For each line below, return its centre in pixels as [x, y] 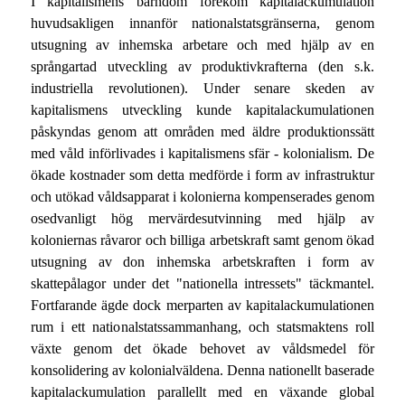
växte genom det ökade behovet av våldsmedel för [202, 349]
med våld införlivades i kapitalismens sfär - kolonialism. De [202, 154]
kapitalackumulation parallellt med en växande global [202, 392]
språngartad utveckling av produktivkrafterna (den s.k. [202, 67]
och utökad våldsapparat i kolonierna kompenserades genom [202, 197]
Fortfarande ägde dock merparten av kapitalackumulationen [202, 306]
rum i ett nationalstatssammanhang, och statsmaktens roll [202, 327]
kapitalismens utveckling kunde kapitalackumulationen [202, 110]
